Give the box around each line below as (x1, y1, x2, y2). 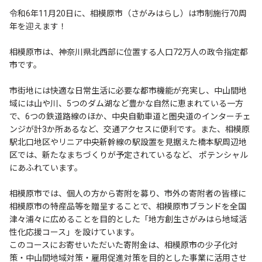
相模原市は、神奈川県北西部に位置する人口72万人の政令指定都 (9, 47, 248, 57)
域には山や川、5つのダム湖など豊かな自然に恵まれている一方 (9, 98, 243, 108)
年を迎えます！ (9, 21, 67, 31)
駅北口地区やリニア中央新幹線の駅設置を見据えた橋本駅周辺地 (9, 137, 247, 147)
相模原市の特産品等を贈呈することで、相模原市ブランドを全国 (9, 201, 246, 211)
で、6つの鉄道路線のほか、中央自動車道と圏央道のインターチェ (9, 111, 251, 121)
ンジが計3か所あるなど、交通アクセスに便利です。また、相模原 (9, 124, 250, 134)
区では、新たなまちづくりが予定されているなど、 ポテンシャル (9, 150, 248, 160)
